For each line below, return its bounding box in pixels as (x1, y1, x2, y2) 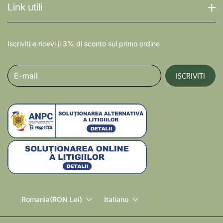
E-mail (7, 64, 31, 75)
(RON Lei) (70, 195, 82, 204)
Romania (21, 195, 50, 204)
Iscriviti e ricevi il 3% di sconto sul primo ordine (7, 39, 160, 48)
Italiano (104, 195, 128, 204)
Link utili (7, 1, 42, 13)
